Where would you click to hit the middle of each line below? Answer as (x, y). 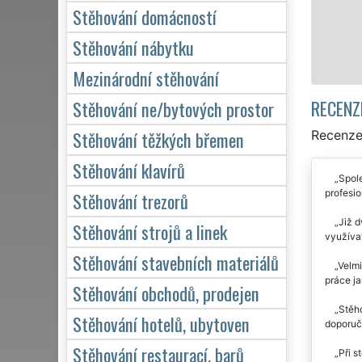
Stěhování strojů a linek (150, 231)
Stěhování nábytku (133, 47)
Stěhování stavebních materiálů (176, 262)
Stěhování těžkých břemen (158, 139)
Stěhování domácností (145, 16)
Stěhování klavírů (129, 170)
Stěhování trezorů (130, 200)
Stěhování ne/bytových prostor (173, 108)
